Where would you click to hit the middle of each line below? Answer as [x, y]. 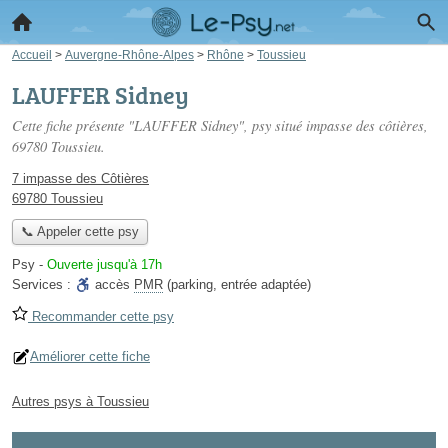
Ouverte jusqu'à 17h [104, 265]
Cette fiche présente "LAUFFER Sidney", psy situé [159, 125]
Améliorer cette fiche [90, 357]
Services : [43, 285]
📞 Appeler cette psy [79, 232]
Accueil [32, 54]
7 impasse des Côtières [80, 178]
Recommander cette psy [101, 317]
